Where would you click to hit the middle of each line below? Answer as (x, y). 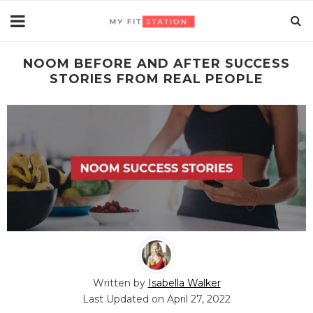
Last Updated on (119, 295)
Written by (115, 279)
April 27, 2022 (194, 295)
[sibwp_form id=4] (71, 92)
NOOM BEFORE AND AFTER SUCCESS (151, 64)
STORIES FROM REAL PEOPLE (151, 79)
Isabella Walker (179, 279)
